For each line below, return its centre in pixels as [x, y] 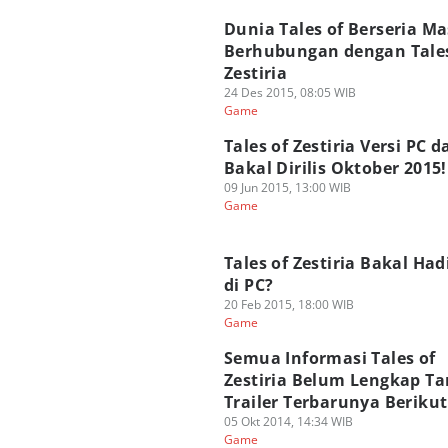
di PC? [249, 285]
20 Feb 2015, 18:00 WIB [289, 304]
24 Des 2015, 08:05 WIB [290, 92]
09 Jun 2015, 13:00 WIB [287, 187]
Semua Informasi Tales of [330, 358]
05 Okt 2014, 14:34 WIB [288, 421]
